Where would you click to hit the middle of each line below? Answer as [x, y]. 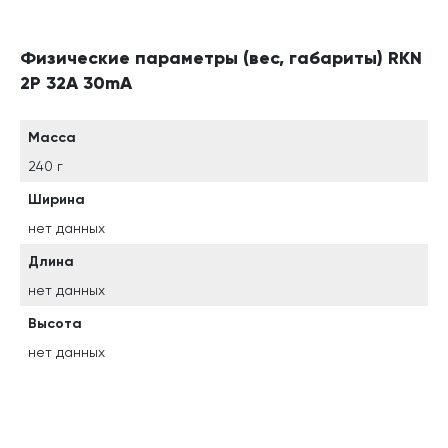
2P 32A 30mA [76, 83]
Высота [55, 323]
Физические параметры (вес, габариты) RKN [221, 58]
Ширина [56, 199]
